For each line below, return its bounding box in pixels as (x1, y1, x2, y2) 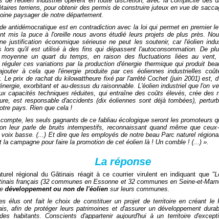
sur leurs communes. (108, 185, 170, 193)
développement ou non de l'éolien (5, 185, 108, 193)
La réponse (95, 155, 151, 168)
